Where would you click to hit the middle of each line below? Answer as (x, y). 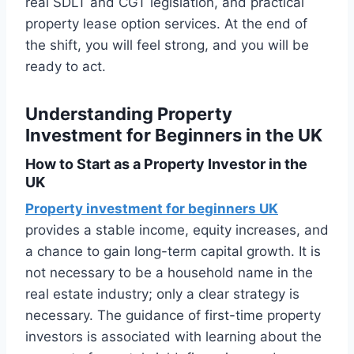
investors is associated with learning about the (173, 337)
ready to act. (66, 67)
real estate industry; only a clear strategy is (162, 294)
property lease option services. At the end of (166, 24)
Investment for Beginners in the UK (174, 136)
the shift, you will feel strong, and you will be (167, 45)
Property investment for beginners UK (152, 209)
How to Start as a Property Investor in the (166, 164)
